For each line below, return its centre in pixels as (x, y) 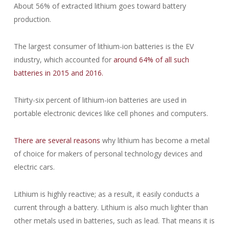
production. (32, 19)
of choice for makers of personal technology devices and (108, 154)
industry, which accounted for (63, 60)
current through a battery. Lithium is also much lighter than (111, 207)
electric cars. (34, 167)
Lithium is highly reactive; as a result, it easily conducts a (107, 194)
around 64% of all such (151, 60)
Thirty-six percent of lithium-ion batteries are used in (100, 100)
